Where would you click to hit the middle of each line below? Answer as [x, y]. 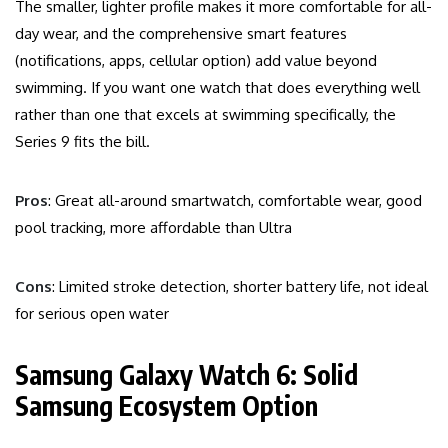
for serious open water [92, 314]
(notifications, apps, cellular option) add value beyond [196, 61]
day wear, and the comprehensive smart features [181, 34]
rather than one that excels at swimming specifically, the [205, 115]
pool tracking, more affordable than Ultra [153, 228]
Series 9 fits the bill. [82, 142]
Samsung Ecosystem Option [166, 406]
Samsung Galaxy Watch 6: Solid [186, 375]
